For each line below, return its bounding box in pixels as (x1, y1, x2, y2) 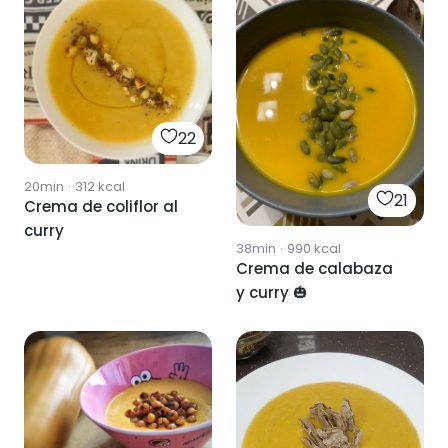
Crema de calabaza (236, 258, 393, 280)
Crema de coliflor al (24, 195, 178, 217)
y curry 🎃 (236, 282, 308, 304)
